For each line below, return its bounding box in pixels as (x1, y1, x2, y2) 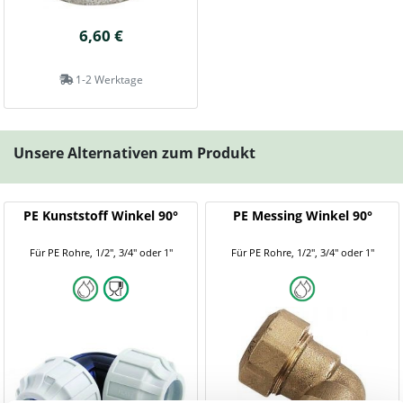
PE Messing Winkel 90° (232, 207, 372, 224)
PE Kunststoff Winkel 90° (23, 207, 178, 224)
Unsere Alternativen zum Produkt (13, 143, 255, 163)
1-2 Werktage (72, 72, 143, 87)
